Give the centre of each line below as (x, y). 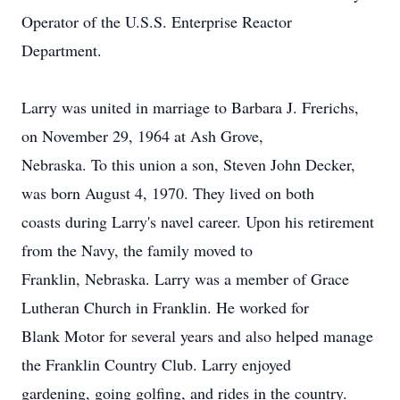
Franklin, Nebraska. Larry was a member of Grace (185, 279)
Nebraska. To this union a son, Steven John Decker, (188, 164)
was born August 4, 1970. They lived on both (168, 193)
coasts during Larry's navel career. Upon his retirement (198, 221)
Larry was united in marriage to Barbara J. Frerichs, (190, 107)
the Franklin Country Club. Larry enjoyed (156, 364)
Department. (62, 50)
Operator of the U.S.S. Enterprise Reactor (157, 21)
